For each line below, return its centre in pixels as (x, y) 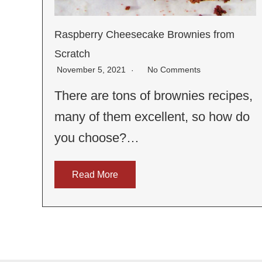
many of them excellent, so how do (152, 116)
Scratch (72, 54)
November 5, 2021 (92, 69)
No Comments (174, 69)
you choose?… (97, 137)
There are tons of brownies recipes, (154, 95)
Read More (95, 174)
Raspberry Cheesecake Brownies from (144, 34)
